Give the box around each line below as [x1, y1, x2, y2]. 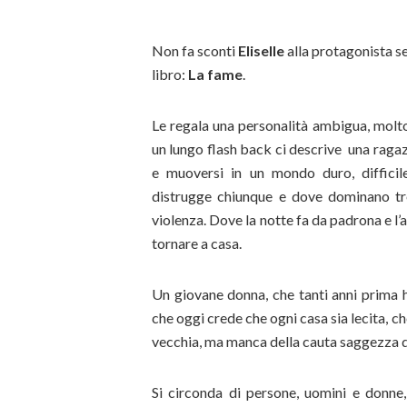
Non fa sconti [152, 42, 235, 60]
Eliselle [235, 42, 284, 60]
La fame [188, 65, 243, 84]
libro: [152, 65, 188, 84]
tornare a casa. [152, 234, 242, 253]
